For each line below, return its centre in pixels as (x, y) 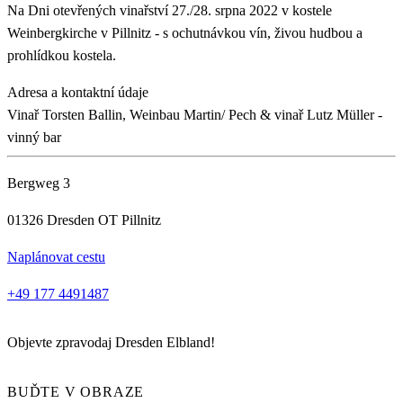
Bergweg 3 (39, 184)
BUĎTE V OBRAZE (76, 391)
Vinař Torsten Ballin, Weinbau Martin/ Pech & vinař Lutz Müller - (195, 115)
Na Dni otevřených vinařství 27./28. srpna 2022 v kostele (170, 11)
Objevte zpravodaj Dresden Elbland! (111, 343)
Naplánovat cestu (56, 257)
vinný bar (34, 138)
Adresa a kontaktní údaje (78, 93)
